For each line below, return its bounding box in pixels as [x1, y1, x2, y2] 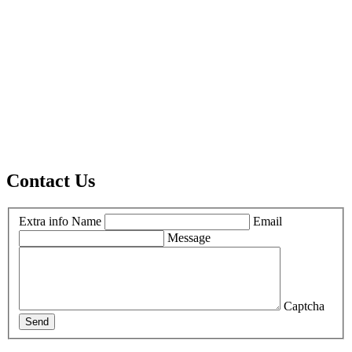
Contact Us [6, 170, 95, 192]
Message [167, 230, 211, 244]
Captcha [284, 299, 324, 313]
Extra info [19, 214, 68, 228]
